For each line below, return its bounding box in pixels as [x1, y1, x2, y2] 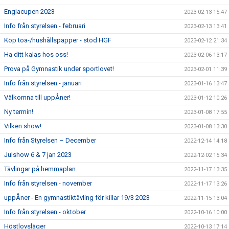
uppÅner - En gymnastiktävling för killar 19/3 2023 [4, 194, 150, 201]
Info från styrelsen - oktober [4, 208, 86, 216]
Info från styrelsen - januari [4, 79, 82, 87]
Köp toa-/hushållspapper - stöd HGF [4, 36, 111, 44]
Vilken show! [4, 122, 41, 130]
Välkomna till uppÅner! [4, 94, 71, 101]
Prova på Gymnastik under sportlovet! [4, 65, 114, 73]
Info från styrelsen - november [4, 179, 92, 187]
